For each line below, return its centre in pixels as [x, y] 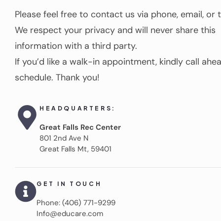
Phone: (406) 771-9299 [76, 203]
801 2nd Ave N [64, 138]
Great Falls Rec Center [80, 127]
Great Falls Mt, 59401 [75, 149]
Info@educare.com [70, 213]
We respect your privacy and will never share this [115, 30]
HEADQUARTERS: [78, 108]
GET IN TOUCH [69, 184]
